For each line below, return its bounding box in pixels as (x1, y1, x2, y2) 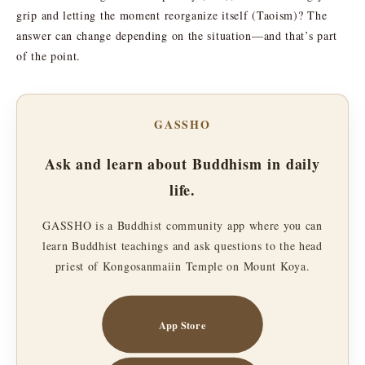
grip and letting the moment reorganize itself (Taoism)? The (16, 7, 328, 23)
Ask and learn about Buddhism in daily (44, 152, 321, 174)
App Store (159, 316, 206, 332)
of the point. (16, 47, 81, 64)
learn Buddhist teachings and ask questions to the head (42, 237, 323, 253)
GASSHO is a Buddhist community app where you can (42, 217, 323, 233)
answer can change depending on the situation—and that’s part (16, 27, 338, 43)
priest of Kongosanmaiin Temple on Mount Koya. (55, 257, 310, 274)
